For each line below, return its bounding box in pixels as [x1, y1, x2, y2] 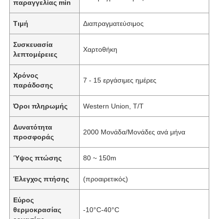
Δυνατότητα [13, 123, 53, 131]
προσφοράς [13, 132, 54, 141]
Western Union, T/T [83, 102, 144, 110]
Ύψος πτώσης [13, 153, 62, 162]
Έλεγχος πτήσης [13, 175, 69, 183]
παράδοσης [13, 81, 53, 89]
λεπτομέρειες [13, 50, 58, 58]
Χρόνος [13, 71, 39, 79]
